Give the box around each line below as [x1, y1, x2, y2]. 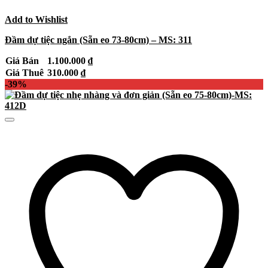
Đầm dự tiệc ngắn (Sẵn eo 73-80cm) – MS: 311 [5, 35, 192, 45]
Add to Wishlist [5, 14, 68, 25]
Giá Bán [5, 56, 41, 66]
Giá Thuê [5, 68, 46, 78]
